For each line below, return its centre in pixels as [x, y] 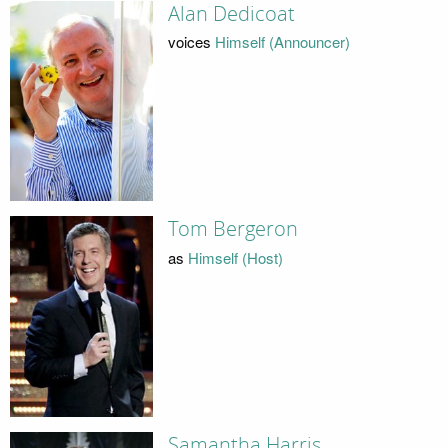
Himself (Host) [235, 257]
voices [191, 42]
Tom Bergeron [232, 229]
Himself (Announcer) [282, 42]
